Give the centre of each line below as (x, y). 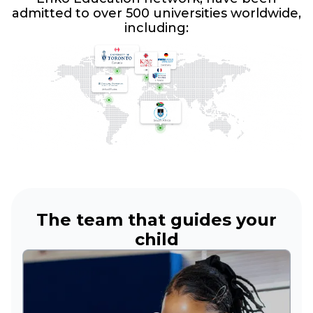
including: (156, 28)
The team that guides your (156, 220)
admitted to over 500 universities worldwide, (156, 14)
